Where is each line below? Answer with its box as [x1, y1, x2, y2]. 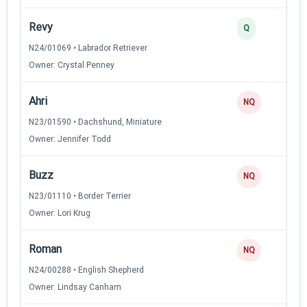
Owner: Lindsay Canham [29, 282, 121, 292]
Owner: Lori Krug [29, 208, 90, 218]
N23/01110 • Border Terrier [29, 191, 131, 201]
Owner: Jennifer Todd [29, 134, 111, 144]
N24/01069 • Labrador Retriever [29, 42, 147, 53]
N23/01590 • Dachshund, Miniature [29, 116, 162, 127]
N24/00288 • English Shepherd [29, 265, 144, 275]
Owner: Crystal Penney [29, 60, 114, 70]
